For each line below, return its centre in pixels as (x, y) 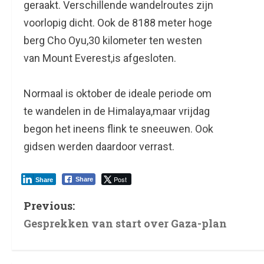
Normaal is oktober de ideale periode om (118, 94)
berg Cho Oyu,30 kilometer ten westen (113, 41)
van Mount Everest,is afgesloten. (100, 58)
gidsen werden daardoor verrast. (99, 147)
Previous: (49, 206)
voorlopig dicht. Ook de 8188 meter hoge (118, 23)
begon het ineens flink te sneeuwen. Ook (118, 129)
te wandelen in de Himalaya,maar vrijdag (117, 111)
